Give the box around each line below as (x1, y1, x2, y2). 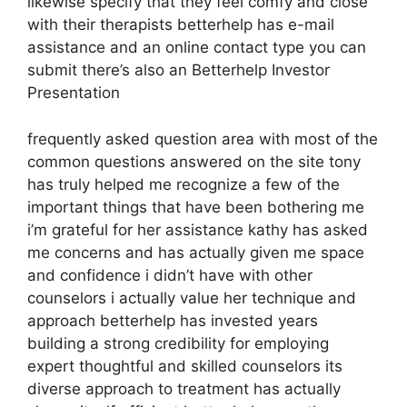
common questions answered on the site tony (27, 152, 361, 171)
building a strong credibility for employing (27, 333, 329, 352)
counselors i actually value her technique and (27, 288, 356, 307)
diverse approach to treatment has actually (27, 379, 341, 398)
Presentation (27, 84, 120, 102)
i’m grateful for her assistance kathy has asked (27, 220, 368, 239)
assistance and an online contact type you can (27, 38, 366, 56)
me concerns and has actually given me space (27, 243, 364, 262)
